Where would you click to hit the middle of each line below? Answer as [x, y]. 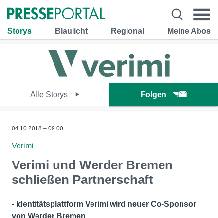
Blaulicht [71, 31]
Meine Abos [189, 31]
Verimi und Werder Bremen [92, 165]
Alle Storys [50, 95]
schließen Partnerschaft [82, 180]
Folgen [154, 95]
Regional [127, 31]
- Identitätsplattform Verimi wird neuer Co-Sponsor [104, 204]
